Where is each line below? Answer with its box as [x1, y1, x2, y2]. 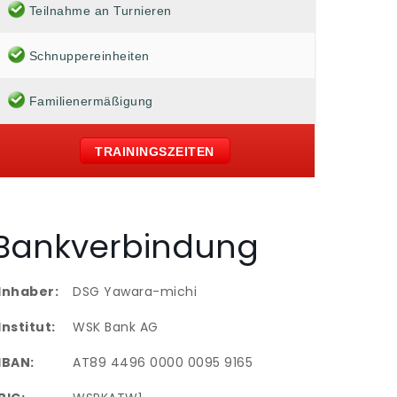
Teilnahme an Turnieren [28, 3, 172, 18]
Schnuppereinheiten [28, 48, 150, 63]
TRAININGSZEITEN [95, 144, 214, 160]
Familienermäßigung [28, 93, 153, 108]
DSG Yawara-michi [73, 282, 198, 300]
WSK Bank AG [73, 317, 159, 336]
